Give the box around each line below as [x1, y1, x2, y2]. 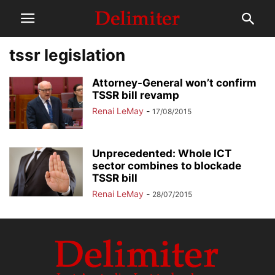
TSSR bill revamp [92, 89, 179, 101]
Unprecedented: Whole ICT [92, 147, 231, 160]
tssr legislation [9, 45, 125, 64]
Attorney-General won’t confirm [92, 77, 257, 89]
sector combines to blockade [92, 160, 241, 172]
